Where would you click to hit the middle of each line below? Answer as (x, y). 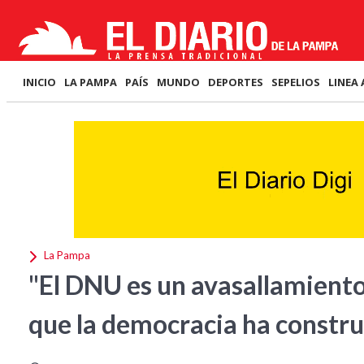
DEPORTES (236, 82)
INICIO (39, 82)
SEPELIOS (296, 82)
